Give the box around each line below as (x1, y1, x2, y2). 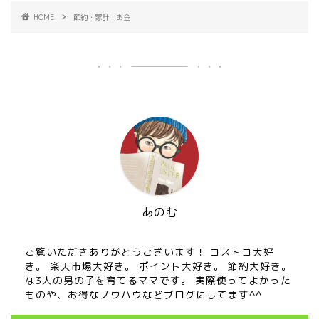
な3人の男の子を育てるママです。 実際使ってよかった (25, 273, 291, 288)
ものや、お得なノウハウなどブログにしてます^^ (25, 288, 262, 302)
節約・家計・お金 (73, 12, 130, 23)
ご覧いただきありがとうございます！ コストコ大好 (25, 245, 274, 259)
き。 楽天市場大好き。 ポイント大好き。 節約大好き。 (25, 259, 292, 273)
